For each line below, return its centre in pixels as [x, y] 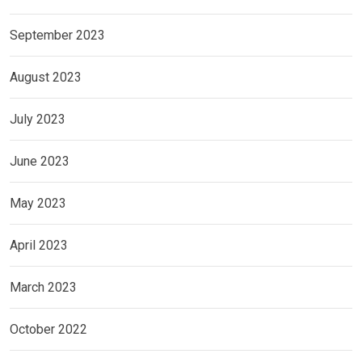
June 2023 [40, 162]
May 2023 [38, 204]
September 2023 [57, 36]
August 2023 [46, 78]
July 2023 [38, 120]
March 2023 [43, 288]
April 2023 [39, 246]
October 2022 [48, 330]
